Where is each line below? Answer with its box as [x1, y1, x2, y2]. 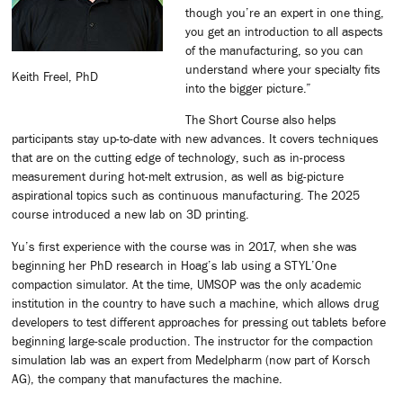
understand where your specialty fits [185, 61, 381, 76]
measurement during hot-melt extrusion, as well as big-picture [12, 169, 344, 184]
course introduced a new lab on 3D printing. [12, 207, 249, 222]
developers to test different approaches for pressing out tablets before [12, 314, 386, 329]
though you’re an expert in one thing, [185, 4, 384, 20]
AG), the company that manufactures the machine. [12, 371, 282, 386]
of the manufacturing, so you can [185, 42, 363, 58]
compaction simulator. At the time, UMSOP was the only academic [12, 276, 362, 291]
